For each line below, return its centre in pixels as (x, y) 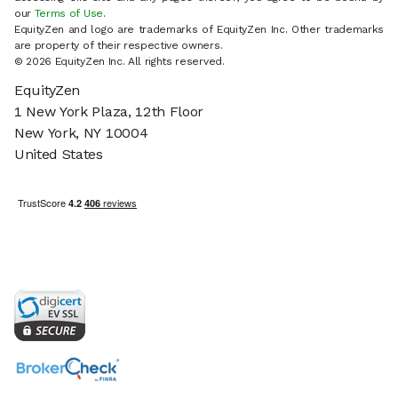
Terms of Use (68, 14)
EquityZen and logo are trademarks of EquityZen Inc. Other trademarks (199, 30)
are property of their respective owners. (119, 46)
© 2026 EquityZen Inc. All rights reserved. (119, 62)
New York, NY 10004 (81, 133)
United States (59, 155)
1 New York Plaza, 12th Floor (109, 112)
